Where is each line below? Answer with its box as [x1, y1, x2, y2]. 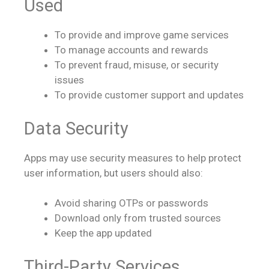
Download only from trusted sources [55, 212, 221, 224]
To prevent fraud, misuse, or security [55, 59, 219, 71]
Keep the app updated [55, 227, 152, 239]
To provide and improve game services [55, 29, 229, 41]
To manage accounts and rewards [55, 44, 208, 56]
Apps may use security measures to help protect [24, 151, 241, 164]
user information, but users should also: [24, 166, 203, 179]
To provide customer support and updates [55, 89, 244, 101]
